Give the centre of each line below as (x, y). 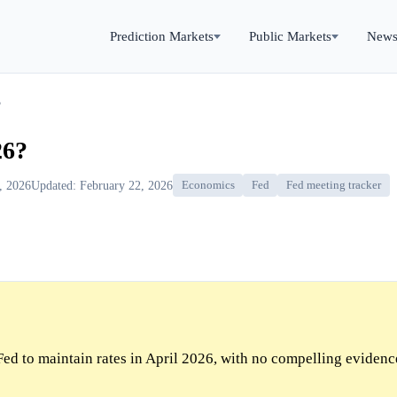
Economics (208, 186)
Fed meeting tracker (333, 186)
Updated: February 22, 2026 (102, 185)
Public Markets (290, 36)
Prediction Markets (162, 36)
